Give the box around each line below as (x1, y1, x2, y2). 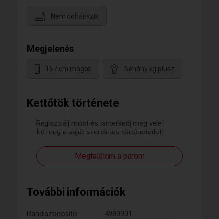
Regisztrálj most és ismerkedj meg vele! (36, 119, 164, 128)
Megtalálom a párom (74, 152, 145, 161)
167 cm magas (45, 65, 91, 73)
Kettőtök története (27, 97, 119, 109)
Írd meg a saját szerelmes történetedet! (36, 128, 164, 136)
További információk (27, 186, 126, 198)
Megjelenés (27, 44, 74, 54)
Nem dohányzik (51, 12, 99, 21)
